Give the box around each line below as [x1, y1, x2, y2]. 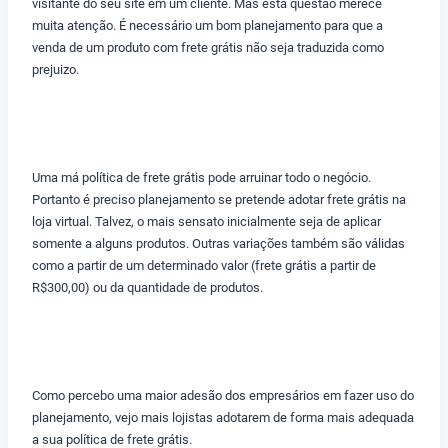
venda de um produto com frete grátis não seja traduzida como [32, 40, 384, 56]
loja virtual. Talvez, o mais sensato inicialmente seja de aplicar [32, 214, 381, 230]
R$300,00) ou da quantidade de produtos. [32, 280, 263, 296]
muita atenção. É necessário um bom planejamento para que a [32, 18, 383, 34]
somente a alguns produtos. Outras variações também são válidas [32, 236, 405, 252]
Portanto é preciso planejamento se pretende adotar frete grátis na [32, 192, 406, 208]
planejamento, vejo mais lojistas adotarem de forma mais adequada [32, 410, 414, 426]
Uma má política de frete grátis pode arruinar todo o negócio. [32, 170, 371, 186]
